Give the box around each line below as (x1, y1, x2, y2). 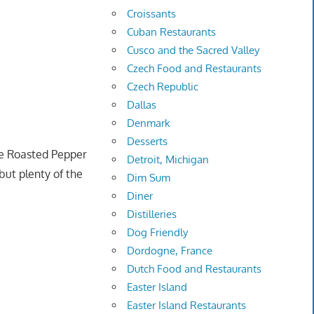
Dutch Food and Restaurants (127, 262, 262, 276)
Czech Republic (127, 80, 199, 94)
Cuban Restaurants (127, 25, 217, 39)
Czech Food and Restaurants (127, 62, 262, 76)
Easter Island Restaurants (127, 299, 247, 313)
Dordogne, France (127, 244, 213, 258)
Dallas (127, 98, 157, 112)
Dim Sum (127, 171, 171, 185)
